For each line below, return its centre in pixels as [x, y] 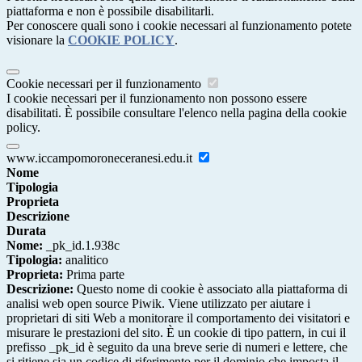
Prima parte [94, 275]
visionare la [37, 40]
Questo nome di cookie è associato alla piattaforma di [210, 289]
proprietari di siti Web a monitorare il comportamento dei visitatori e [178, 318]
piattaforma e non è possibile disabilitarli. [110, 11]
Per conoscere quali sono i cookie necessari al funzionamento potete [179, 26]
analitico [85, 260]
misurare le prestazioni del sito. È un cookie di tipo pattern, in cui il [176, 333]
